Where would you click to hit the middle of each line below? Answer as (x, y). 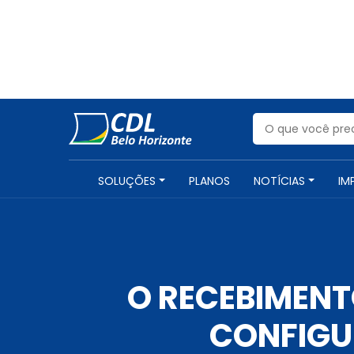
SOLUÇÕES (127, 181)
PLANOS (209, 181)
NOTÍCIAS (279, 181)
